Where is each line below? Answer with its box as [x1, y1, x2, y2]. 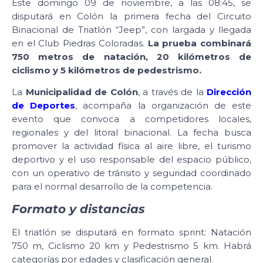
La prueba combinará [147, 37, 252, 49]
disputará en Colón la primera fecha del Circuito [12, 10, 251, 22]
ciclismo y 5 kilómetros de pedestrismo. [12, 64, 201, 76]
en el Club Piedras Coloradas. [12, 37, 148, 49]
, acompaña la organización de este [75, 100, 252, 112]
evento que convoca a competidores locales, [12, 113, 251, 125]
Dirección [207, 86, 251, 98]
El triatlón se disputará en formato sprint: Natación [12, 226, 251, 238]
